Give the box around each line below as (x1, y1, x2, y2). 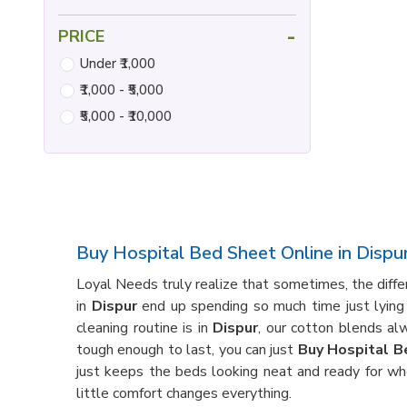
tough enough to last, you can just (76, 340, 298, 360)
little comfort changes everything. (76, 383, 292, 403)
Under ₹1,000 (80, 55, 155, 73)
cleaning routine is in (76, 318, 213, 338)
